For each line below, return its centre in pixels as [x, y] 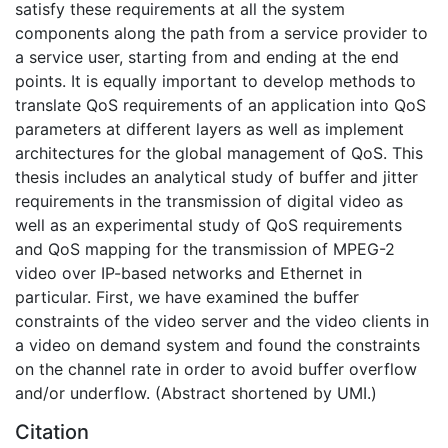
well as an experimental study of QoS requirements [208, 224]
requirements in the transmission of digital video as [209, 200]
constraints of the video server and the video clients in [222, 320]
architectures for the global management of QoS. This [219, 152]
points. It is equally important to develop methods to [215, 80]
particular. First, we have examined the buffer [187, 296]
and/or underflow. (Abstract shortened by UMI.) [196, 392]
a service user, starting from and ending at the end [207, 56]
